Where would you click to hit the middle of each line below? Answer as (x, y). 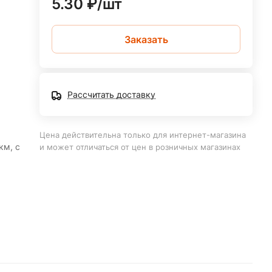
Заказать (146, 39)
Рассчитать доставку (112, 94)
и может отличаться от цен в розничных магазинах (140, 147)
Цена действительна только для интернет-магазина (143, 135)
